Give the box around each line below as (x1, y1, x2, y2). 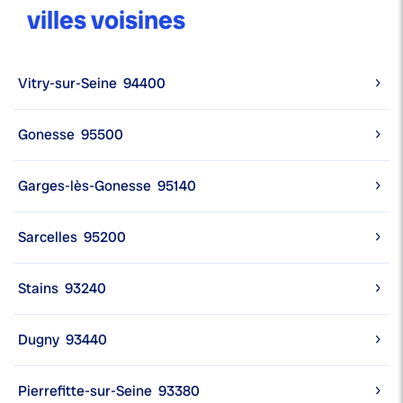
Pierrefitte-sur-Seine (18, 381, 152, 401)
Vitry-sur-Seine (18, 74, 117, 94)
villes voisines (27, 4, 185, 38)
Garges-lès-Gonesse (18, 176, 151, 196)
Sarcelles (18, 228, 77, 247)
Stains (18, 279, 58, 299)
